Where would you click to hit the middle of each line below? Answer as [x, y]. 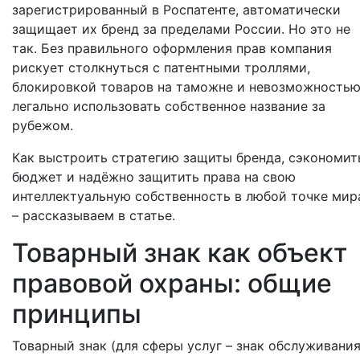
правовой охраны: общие [172, 283]
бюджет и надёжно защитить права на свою [154, 177]
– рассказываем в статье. [94, 215]
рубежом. [43, 125]
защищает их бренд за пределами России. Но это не [181, 29]
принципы [77, 314]
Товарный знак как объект [180, 253]
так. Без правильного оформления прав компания [172, 48]
